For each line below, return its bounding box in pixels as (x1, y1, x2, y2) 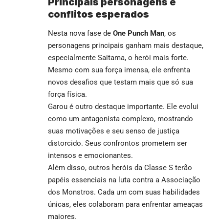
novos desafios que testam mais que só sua (48, 77, 193, 87)
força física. (48, 89, 87, 99)
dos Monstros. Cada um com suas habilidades (48, 187, 200, 197)
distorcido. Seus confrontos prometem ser (48, 138, 187, 148)
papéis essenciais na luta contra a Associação (48, 175, 200, 184)
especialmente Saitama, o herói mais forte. (48, 53, 189, 62)
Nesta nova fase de (48, 28, 113, 38)
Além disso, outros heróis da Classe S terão (48, 163, 192, 172)
